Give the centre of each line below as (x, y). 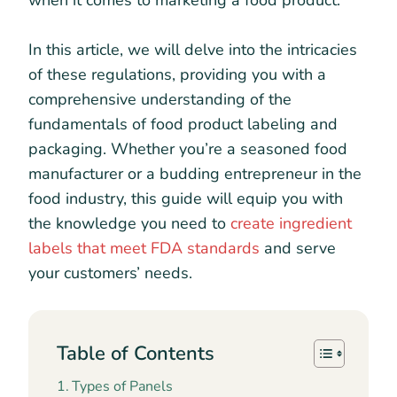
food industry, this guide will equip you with (186, 198)
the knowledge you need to (129, 223)
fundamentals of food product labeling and (183, 124)
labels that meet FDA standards (144, 248)
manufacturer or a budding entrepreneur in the (195, 174)
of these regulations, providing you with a (177, 74)
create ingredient (291, 223)
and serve (298, 248)
